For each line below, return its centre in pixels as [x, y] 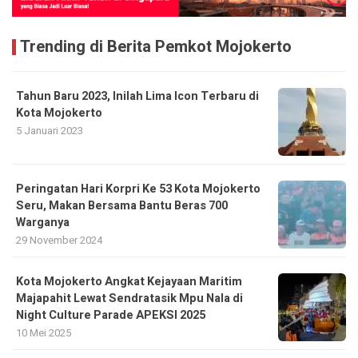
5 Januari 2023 [50, 131]
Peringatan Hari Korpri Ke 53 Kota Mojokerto [138, 189]
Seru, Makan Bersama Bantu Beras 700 [122, 206]
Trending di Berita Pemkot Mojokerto [156, 47]
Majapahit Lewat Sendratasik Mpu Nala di [129, 299]
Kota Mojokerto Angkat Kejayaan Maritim [129, 282]
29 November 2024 [59, 241]
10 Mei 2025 [44, 333]
